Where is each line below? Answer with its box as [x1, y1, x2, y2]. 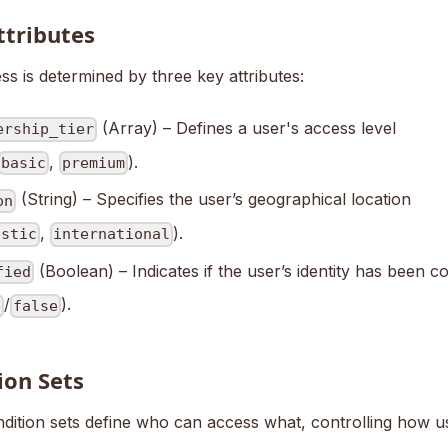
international [53, 225, 171, 244]
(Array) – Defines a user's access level [96, 118, 396, 138]
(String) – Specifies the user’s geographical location [15, 189, 411, 210]
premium [62, 154, 126, 173]
